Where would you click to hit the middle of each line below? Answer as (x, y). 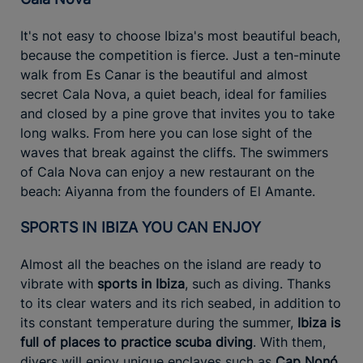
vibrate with (59, 284)
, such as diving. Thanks (258, 284)
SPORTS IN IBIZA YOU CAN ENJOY (145, 228)
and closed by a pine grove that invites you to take (177, 114)
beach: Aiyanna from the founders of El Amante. (168, 192)
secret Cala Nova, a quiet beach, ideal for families (173, 94)
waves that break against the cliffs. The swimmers (174, 153)
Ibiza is (319, 323)
